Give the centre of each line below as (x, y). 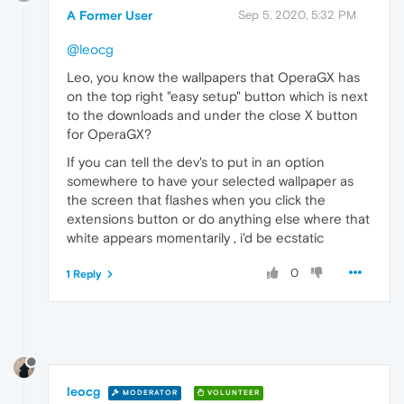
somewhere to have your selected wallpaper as (210, 180)
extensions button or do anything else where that (218, 218)
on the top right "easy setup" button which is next (217, 96)
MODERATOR (149, 393)
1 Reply (84, 274)
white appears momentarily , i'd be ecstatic (195, 237)
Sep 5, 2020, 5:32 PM (297, 14)
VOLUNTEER (232, 393)
